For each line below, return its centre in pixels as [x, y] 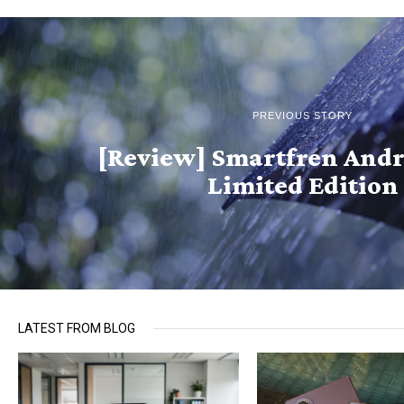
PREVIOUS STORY [303, 116]
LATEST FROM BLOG [77, 329]
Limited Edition [303, 185]
